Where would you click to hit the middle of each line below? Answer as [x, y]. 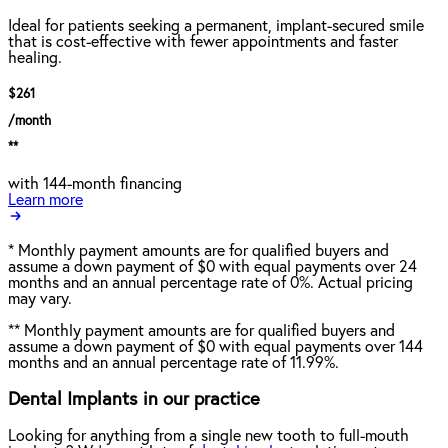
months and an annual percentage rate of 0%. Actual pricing [210, 283]
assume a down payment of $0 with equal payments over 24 [212, 267]
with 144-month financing [95, 184]
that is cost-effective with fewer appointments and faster [203, 42]
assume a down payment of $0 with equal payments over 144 [215, 347]
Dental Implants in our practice [134, 399]
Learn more [45, 200]
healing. [35, 58]
